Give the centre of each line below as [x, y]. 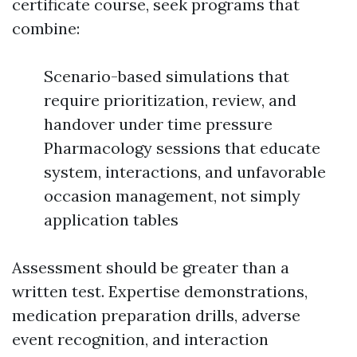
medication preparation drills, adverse [156, 315]
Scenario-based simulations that [167, 76]
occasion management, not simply [172, 196]
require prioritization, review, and [170, 100]
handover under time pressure [158, 124]
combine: [46, 28]
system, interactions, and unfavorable [185, 172]
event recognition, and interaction [140, 339]
